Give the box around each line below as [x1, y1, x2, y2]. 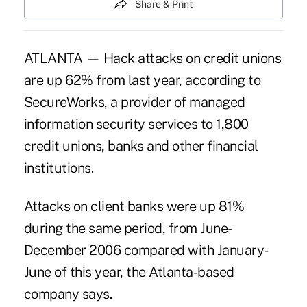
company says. [23, 285, 112, 302]
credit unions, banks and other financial [23, 137, 258, 154]
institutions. [23, 159, 94, 176]
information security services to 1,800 [23, 115, 249, 132]
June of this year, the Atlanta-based [23, 263, 234, 280]
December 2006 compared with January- [23, 241, 269, 258]
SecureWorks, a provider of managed [23, 93, 245, 110]
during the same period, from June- [23, 219, 232, 236]
